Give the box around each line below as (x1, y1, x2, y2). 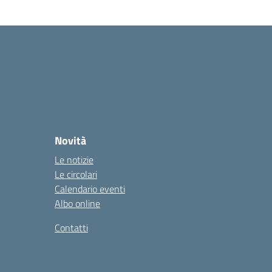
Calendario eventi (55, 182, 125, 196)
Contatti (55, 220, 88, 235)
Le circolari (55, 167, 97, 182)
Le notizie (55, 152, 93, 167)
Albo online (55, 196, 100, 211)
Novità (55, 132, 86, 149)
